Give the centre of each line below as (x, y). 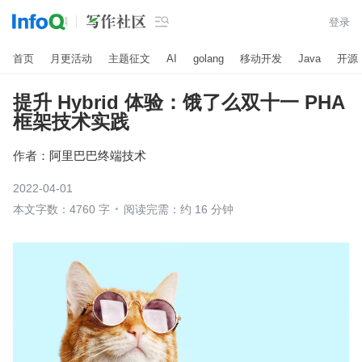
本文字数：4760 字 (61, 209)
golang (208, 58)
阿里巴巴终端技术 (98, 155)
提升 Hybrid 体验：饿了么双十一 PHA (179, 102)
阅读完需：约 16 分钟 (179, 209)
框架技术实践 (71, 122)
